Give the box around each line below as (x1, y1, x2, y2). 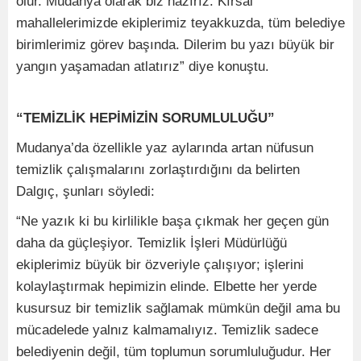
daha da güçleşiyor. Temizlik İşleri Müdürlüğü (16, 234, 287, 251)
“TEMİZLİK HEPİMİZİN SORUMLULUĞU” (16, 110, 275, 126)
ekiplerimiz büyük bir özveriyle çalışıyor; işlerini (16, 256, 304, 272)
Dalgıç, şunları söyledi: (16, 183, 155, 199)
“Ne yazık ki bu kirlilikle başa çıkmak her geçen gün (16, 213, 329, 229)
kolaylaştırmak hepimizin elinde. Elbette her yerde (16, 278, 317, 294)
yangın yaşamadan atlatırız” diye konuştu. (16, 58, 269, 74)
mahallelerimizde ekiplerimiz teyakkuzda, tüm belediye (16, 15, 345, 31)
